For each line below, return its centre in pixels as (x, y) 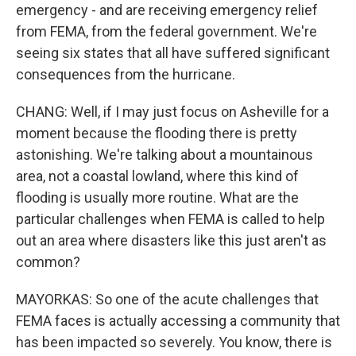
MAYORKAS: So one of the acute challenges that (167, 299)
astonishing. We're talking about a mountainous (164, 155)
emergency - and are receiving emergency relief (167, 10)
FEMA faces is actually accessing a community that (178, 321)
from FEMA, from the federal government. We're (166, 31)
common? (48, 262)
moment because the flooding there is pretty (157, 133)
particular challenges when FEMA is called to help (170, 219)
